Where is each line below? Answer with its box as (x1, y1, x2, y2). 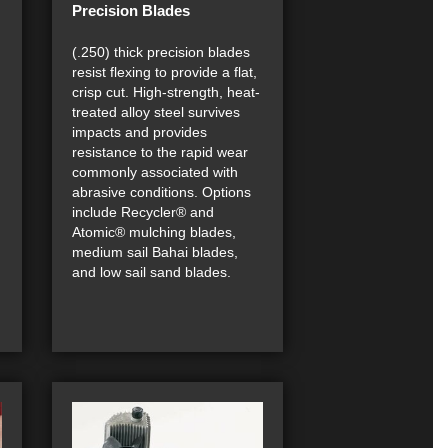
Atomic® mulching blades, (72, 223, 236, 240)
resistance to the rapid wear (72, 143, 248, 160)
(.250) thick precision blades (72, 43, 250, 60)
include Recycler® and (72, 203, 214, 220)
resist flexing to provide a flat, (72, 63, 257, 80)
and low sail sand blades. (72, 263, 231, 280)
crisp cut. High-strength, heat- (72, 83, 260, 100)
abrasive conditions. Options (72, 183, 251, 200)
